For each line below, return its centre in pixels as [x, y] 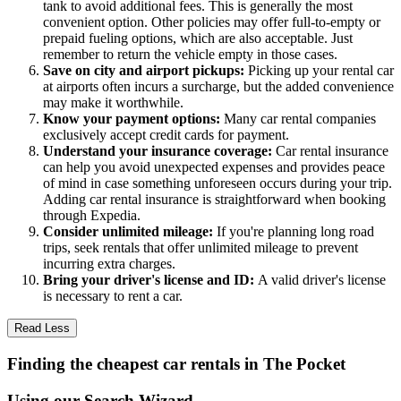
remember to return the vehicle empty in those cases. [190, 55]
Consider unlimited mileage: [130, 232]
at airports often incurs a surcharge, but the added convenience [218, 87]
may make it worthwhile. [113, 103]
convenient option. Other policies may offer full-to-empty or [212, 22]
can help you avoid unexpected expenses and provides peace [214, 167]
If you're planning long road [295, 232]
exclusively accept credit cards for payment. [166, 135]
